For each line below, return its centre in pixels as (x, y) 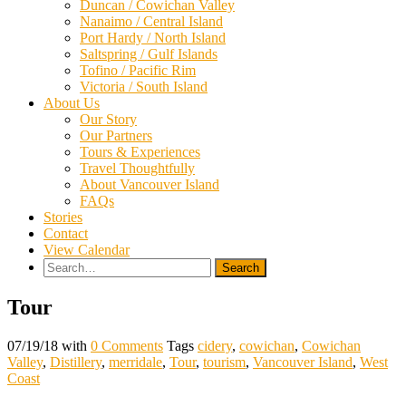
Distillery (76, 362)
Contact (66, 234)
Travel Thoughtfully (137, 169)
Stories (63, 217)
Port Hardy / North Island (153, 38)
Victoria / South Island (144, 87)
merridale (135, 362)
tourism (224, 362)
